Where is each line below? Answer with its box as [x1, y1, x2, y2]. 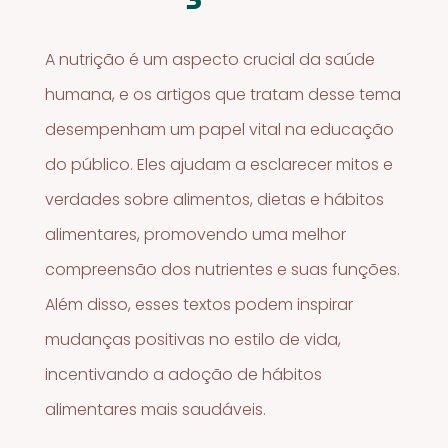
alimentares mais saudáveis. [45, 397, 267, 421]
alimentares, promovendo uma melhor [45, 222, 347, 246]
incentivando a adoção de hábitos [45, 362, 323, 386]
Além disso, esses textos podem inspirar [45, 292, 354, 316]
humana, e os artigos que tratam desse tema [45, 82, 402, 106]
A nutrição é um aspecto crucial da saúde [45, 47, 376, 71]
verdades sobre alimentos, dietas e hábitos [45, 187, 385, 211]
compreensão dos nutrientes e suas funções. [45, 257, 401, 281]
